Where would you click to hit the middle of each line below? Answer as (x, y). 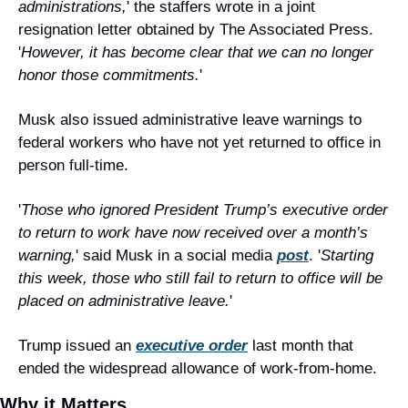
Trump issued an (77, 346)
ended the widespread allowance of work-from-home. (198, 368)
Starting (347, 255)
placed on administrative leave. (124, 301)
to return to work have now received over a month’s (193, 233)
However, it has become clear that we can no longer (197, 52)
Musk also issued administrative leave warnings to (190, 120)
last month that (301, 346)
